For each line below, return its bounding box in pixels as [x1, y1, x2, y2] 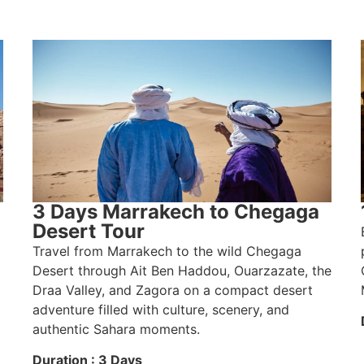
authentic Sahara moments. [32, 320, 200, 337]
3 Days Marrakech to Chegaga [32, 199, 319, 223]
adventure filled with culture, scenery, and [32, 301, 289, 318]
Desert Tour [32, 219, 145, 243]
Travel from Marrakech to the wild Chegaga [32, 242, 301, 259]
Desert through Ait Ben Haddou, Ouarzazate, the [32, 262, 331, 279]
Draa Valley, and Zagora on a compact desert [32, 281, 313, 298]
